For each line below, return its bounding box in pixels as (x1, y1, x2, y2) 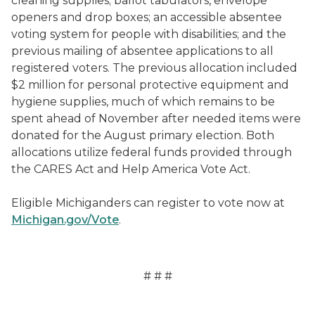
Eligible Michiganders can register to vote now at (11, 196, 285, 210)
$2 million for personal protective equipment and (11, 78, 289, 91)
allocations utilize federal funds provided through (11, 146, 292, 159)
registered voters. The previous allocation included (11, 61, 297, 75)
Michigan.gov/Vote (11, 213, 119, 226)
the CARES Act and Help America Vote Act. (11, 162, 250, 176)
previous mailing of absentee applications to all (11, 44, 274, 58)
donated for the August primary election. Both (11, 129, 274, 142)
